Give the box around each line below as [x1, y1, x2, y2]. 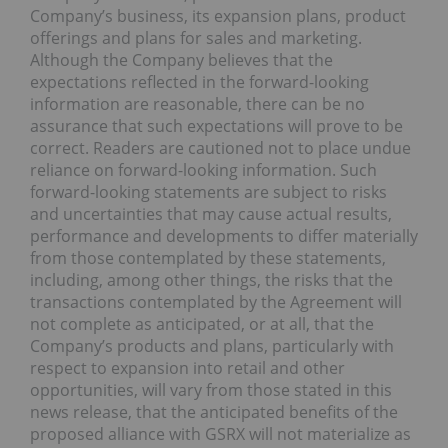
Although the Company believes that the [30, 49, 333, 72]
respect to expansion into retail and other [30, 357, 345, 380]
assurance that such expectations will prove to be [30, 115, 403, 138]
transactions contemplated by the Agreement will [30, 291, 402, 314]
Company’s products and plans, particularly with [30, 335, 394, 358]
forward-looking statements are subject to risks [30, 181, 387, 204]
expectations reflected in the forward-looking [30, 71, 369, 94]
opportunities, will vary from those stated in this [30, 379, 392, 402]
